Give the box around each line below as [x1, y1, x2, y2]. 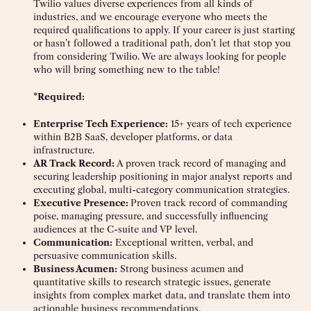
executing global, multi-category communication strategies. [33, 184, 289, 196]
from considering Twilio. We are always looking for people [33, 51, 286, 62]
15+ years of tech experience [168, 118, 292, 130]
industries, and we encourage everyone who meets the [33, 11, 267, 23]
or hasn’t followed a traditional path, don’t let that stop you [33, 37, 291, 49]
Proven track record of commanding [131, 197, 287, 209]
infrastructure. [33, 144, 94, 156]
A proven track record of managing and [115, 158, 286, 169]
